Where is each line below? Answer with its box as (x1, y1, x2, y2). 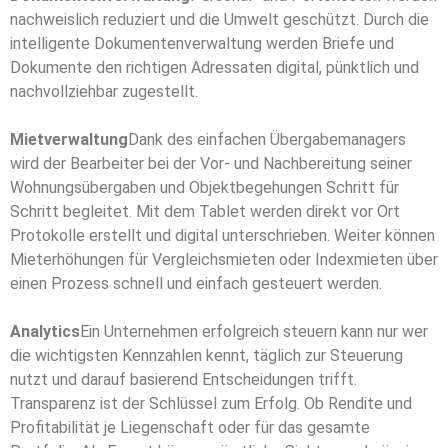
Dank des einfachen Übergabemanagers (128, 130, 406, 150)
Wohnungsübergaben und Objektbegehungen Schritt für (10, 178, 399, 198)
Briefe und (322, 34, 394, 54)
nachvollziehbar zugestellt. (10, 82, 198, 102)
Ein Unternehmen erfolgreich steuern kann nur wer (80, 322, 428, 342)
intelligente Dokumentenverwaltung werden (10, 34, 318, 54)
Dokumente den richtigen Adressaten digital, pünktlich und (10, 58, 419, 78)
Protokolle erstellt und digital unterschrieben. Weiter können (10, 226, 435, 246)
